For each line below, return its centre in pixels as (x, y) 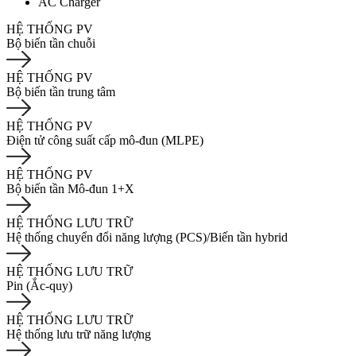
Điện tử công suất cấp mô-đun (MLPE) (105, 140)
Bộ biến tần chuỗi (51, 43)
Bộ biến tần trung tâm (61, 92)
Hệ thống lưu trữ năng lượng (79, 334)
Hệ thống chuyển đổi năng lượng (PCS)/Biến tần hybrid (147, 237)
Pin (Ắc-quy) (39, 286)
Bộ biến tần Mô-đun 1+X (70, 189)
